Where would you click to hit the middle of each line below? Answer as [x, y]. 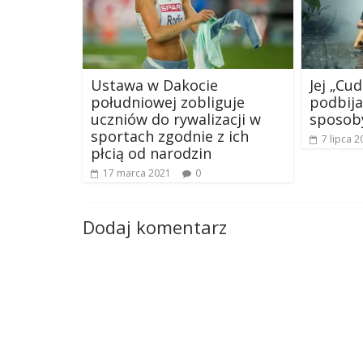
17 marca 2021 [137, 173]
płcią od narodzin [151, 153]
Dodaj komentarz [155, 226]
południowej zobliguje [168, 102]
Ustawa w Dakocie [154, 85]
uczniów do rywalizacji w [176, 119]
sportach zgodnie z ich [170, 136]
